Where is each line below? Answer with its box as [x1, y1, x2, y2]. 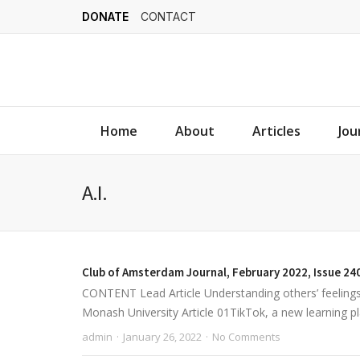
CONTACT [141, 10, 196, 23]
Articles [252, 121, 301, 140]
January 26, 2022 [123, 329, 202, 344]
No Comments [212, 329, 280, 344]
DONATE [82, 10, 129, 23]
